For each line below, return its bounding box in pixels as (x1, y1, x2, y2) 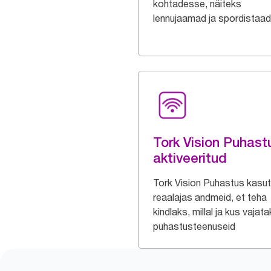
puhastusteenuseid (153, 220, 235, 233)
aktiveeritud (153, 150, 227, 166)
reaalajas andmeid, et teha (153, 191, 267, 204)
